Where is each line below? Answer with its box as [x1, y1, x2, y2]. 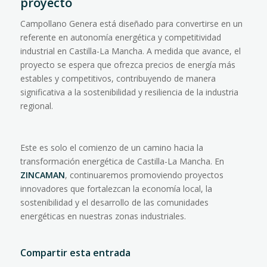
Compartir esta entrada [20, 246, 131, 260]
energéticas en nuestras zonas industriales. [20, 210, 186, 222]
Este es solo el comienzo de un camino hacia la [20, 142, 203, 154]
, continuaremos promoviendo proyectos [64, 169, 223, 181]
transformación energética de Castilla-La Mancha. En [20, 156, 224, 167]
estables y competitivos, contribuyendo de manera [20, 73, 216, 85]
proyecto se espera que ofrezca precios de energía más [20, 59, 235, 71]
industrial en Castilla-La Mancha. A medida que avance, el [20, 45, 241, 57]
